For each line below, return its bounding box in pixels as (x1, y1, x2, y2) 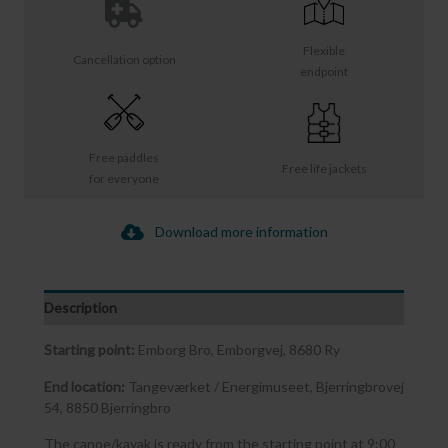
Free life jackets (281, 160, 367, 176)
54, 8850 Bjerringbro (44, 398, 171, 416)
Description (44, 299, 117, 317)
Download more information (154, 223, 328, 241)
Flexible (303, 43, 345, 59)
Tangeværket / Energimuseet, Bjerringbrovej (125, 377, 404, 395)
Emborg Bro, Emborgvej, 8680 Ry (135, 341, 340, 359)
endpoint (300, 64, 348, 80)
